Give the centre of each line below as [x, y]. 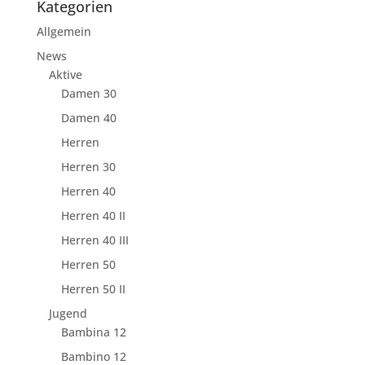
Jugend [68, 313]
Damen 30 [88, 93]
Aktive [65, 74]
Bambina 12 [93, 332]
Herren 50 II [93, 288]
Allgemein [64, 31]
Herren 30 [88, 166]
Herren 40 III [95, 240]
